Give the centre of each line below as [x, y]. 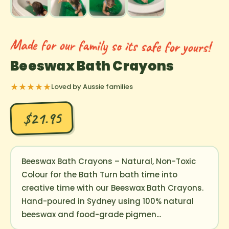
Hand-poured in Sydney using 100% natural [107, 201]
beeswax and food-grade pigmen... [91, 214]
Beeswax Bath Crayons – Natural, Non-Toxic [108, 161]
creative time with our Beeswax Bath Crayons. [112, 188]
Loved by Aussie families [92, 86]
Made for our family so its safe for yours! [110, 43]
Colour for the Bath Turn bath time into [99, 174]
